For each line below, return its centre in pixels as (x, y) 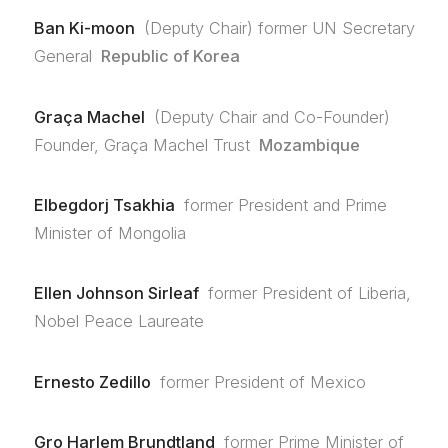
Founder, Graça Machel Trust (141, 144)
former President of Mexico (263, 381)
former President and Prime (286, 204)
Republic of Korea (171, 56)
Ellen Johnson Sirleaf (116, 293)
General (62, 56)
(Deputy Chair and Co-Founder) (272, 116)
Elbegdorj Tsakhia (104, 204)
